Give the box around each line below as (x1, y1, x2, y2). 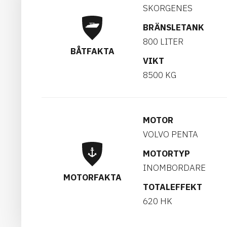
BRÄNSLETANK (143, 22, 204, 33)
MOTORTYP (143, 148, 190, 159)
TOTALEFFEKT (143, 181, 202, 193)
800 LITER (143, 36, 183, 47)
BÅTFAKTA (70, 45, 115, 57)
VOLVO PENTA (143, 129, 198, 140)
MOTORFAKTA (63, 171, 122, 183)
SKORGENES (143, 3, 193, 14)
